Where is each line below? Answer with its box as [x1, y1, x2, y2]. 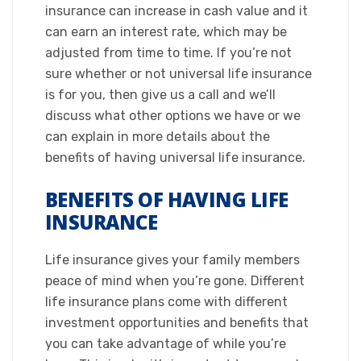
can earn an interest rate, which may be [45, 24, 287, 39]
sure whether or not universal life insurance [45, 66, 312, 81]
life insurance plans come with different [45, 294, 288, 309]
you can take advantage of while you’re [45, 336, 286, 351]
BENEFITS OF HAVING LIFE [45, 186, 288, 213]
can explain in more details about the [45, 129, 270, 144]
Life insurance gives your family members [45, 252, 300, 268]
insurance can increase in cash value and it [45, 3, 308, 19]
